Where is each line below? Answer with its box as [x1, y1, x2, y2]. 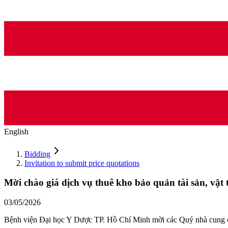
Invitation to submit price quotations [24, 158, 139, 167]
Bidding [24, 149, 50, 158]
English [4, 127, 28, 136]
